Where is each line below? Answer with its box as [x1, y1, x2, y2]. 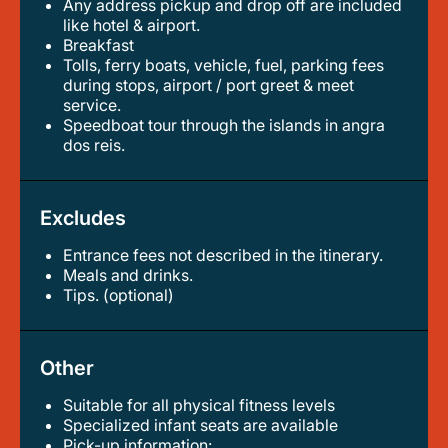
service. [63, 95, 121, 115]
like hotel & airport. [63, 15, 200, 35]
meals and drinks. [77, 265, 193, 285]
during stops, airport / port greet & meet [63, 75, 354, 95]
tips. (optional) [73, 285, 174, 305]
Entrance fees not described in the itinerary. [73, 245, 383, 265]
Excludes [40, 206, 126, 230]
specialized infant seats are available [73, 415, 338, 435]
